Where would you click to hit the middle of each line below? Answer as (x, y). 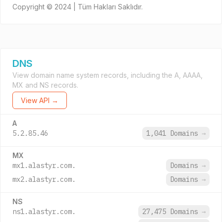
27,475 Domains (172, 212)
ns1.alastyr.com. (44, 212)
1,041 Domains (174, 133)
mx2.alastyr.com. (44, 179)
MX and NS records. (45, 85)
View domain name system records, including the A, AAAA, (108, 75)
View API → (40, 100)
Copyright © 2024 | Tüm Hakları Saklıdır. (78, 7)
